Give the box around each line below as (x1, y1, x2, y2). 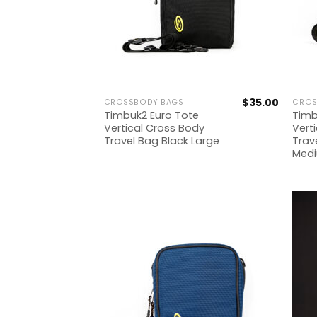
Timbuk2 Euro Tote (103, 108, 199, 122)
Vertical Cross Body (103, 121, 204, 135)
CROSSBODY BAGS (103, 97, 184, 108)
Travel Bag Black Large (103, 134, 219, 148)
